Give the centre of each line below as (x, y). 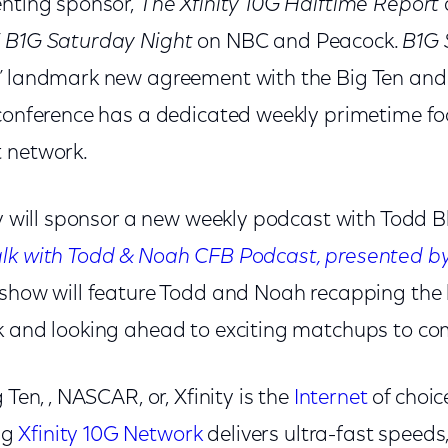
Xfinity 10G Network (110, 435)
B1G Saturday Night (99, 42)
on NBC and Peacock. (297, 42)
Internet (330, 398)
